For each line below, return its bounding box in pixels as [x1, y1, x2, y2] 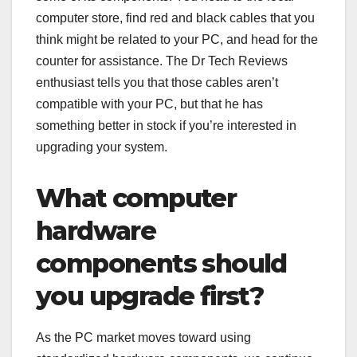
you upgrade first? [36, 280, 264, 312]
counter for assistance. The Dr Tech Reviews [36, 54, 288, 69]
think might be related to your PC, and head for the [36, 33, 318, 47]
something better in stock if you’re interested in [36, 119, 296, 133]
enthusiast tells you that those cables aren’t [36, 76, 278, 90]
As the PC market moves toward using [36, 331, 251, 345]
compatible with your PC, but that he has [36, 97, 263, 112]
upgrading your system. [36, 140, 167, 155]
